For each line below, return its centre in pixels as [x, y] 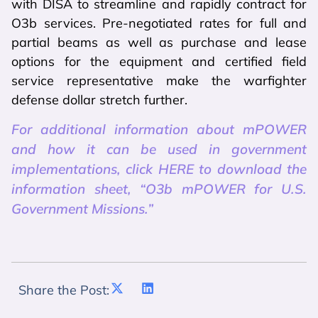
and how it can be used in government [159, 149]
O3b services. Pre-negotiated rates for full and [159, 23]
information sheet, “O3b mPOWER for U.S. [159, 189]
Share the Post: [64, 290]
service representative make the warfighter [159, 80]
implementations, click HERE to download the [159, 169]
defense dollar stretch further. [99, 99]
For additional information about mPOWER [159, 130]
